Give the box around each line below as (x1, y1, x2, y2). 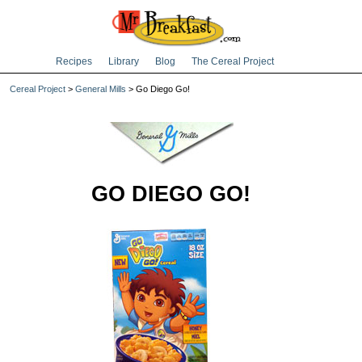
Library (108, 57, 139, 66)
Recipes (56, 57, 92, 66)
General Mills (75, 84, 126, 94)
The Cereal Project (192, 57, 274, 66)
